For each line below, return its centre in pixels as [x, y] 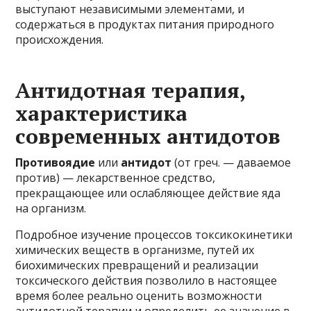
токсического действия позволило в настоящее [146, 280]
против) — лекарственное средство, [116, 177]
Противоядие [56, 162]
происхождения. [60, 39]
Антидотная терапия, [131, 90]
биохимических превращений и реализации [137, 265]
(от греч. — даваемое [232, 162]
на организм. [51, 208]
